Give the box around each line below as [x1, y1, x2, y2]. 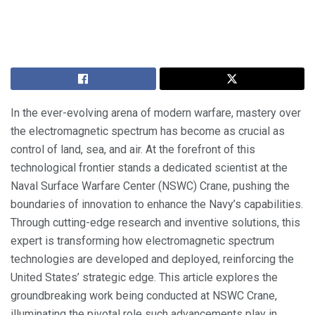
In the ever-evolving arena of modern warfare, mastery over [11, 105, 301, 120]
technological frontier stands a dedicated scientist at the [11, 160, 288, 174]
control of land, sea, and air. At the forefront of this [11, 142, 255, 156]
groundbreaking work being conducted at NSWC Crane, [11, 288, 277, 302]
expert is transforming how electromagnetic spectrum [11, 233, 274, 247]
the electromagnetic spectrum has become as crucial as [11, 124, 285, 138]
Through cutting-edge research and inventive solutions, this [11, 215, 300, 229]
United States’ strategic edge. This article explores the [11, 270, 278, 284]
